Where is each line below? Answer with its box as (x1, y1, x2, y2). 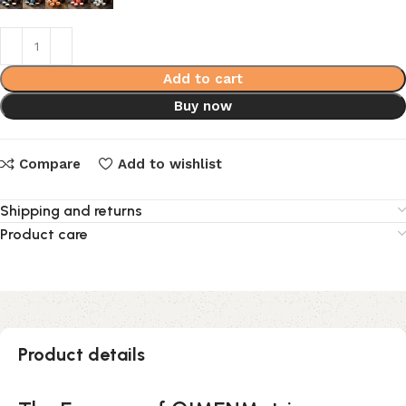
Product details (18, 343, 145, 366)
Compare (18, 155, 81, 172)
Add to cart (163, 71, 243, 87)
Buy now (174, 98, 232, 114)
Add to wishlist (117, 155, 222, 172)
